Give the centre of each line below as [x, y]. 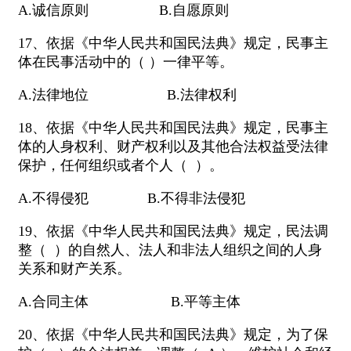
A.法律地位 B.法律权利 [127, 95]
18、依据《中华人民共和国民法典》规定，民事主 [173, 128]
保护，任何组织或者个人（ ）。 [121, 166]
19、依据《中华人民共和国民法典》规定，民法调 [173, 232]
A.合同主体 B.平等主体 [129, 302]
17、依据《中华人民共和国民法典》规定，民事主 [173, 43]
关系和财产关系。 [74, 269]
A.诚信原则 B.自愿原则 [123, 11]
